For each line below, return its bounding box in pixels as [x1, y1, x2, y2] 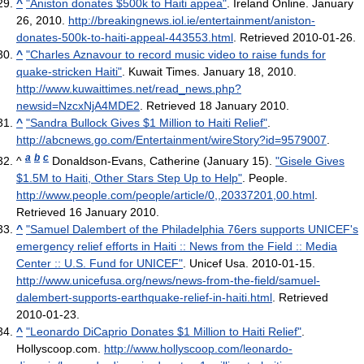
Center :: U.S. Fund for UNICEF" [16, 257, 183, 271]
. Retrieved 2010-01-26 [233, 31, 353, 45]
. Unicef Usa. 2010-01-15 [183, 257, 312, 271]
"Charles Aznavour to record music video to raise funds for [26, 48, 326, 62]
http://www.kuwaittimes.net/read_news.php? [16, 82, 241, 96]
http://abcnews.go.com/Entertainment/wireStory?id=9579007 [16, 133, 327, 147]
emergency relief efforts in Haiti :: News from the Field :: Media [16, 240, 337, 253]
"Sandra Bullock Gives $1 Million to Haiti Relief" [26, 116, 267, 130]
